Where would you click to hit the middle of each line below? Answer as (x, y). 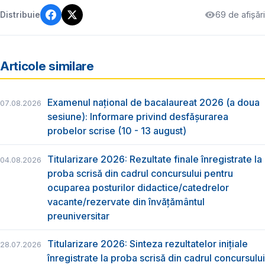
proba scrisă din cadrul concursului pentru (140, 173)
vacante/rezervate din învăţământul (126, 201)
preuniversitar (78, 216)
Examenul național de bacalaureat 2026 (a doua (153, 103)
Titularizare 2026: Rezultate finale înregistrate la (155, 159)
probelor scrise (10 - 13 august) (117, 131)
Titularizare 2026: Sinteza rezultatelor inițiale (148, 243)
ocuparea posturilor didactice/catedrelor (138, 187)
